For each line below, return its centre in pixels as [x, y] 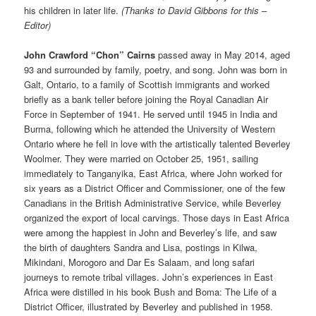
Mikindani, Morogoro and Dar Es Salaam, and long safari [140, 262]
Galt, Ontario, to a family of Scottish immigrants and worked [147, 85]
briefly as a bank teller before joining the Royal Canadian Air [146, 99]
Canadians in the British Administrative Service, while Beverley [153, 203]
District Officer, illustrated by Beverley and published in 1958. [149, 307]
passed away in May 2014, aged [223, 55]
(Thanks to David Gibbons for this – [194, 11]
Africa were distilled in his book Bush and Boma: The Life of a [151, 292]
